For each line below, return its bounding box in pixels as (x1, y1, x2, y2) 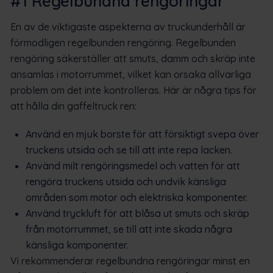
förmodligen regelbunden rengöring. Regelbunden (10, 36, 236, 49)
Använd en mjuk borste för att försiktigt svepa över (26, 127, 259, 140)
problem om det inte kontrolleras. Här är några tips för (10, 83, 257, 96)
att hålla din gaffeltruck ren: (10, 99, 136, 112)
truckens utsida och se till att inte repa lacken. (26, 143, 232, 156)
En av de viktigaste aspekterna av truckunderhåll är (10, 20, 246, 33)
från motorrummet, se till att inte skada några (26, 222, 232, 235)
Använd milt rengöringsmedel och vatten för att (26, 159, 240, 172)
